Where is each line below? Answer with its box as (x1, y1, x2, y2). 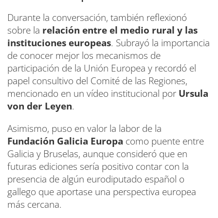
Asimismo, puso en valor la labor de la (7, 122, 162, 135)
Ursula (179, 87, 208, 100)
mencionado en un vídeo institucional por (7, 87, 179, 100)
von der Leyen (7, 100, 72, 113)
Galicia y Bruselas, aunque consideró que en (7, 147, 187, 161)
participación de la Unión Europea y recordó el (7, 62, 196, 75)
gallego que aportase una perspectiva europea (7, 185, 196, 199)
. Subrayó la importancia (111, 36, 210, 50)
